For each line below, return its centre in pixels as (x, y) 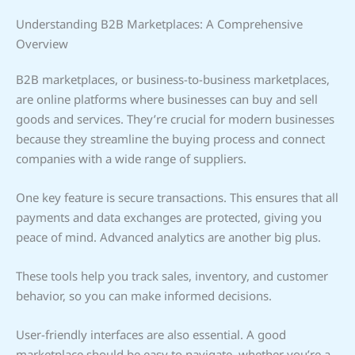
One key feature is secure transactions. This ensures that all (177, 197)
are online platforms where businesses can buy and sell (167, 99)
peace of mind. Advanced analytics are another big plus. (168, 237)
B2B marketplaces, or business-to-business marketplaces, (173, 79)
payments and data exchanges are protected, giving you (169, 217)
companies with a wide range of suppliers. (131, 158)
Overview (42, 43)
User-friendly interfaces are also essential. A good (151, 334)
